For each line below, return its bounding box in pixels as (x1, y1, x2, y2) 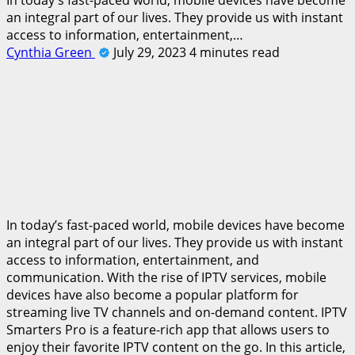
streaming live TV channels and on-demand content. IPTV (6, 303, 347, 321)
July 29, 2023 (113, 43, 189, 61)
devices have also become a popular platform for (6, 285, 299, 303)
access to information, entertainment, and (6, 250, 259, 269)
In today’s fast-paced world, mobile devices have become (6, 216, 345, 234)
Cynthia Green (6, 43, 95, 61)
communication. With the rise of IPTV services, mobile (6, 268, 326, 286)
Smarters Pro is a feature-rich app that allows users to (6, 320, 330, 338)
